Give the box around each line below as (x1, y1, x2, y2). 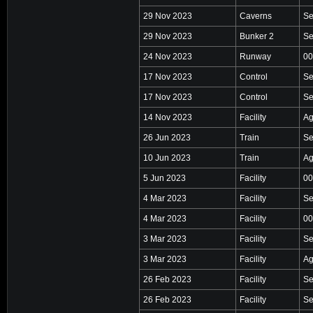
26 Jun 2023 (143, 132, 191, 143)
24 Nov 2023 (143, 51, 192, 61)
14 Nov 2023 (143, 112, 192, 122)
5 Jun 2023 (143, 173, 186, 183)
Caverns (240, 10, 272, 21)
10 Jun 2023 (143, 152, 191, 163)
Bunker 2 (240, 31, 274, 41)
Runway (240, 51, 271, 61)
